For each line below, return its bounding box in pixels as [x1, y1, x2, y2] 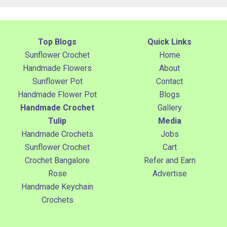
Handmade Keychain [21, 181, 94, 192]
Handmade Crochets [21, 129, 94, 139]
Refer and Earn [143, 155, 196, 165]
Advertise [152, 168, 187, 178]
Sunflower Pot [32, 76, 83, 86]
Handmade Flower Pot [18, 89, 97, 99]
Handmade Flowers [23, 63, 92, 73]
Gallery [157, 102, 182, 112]
